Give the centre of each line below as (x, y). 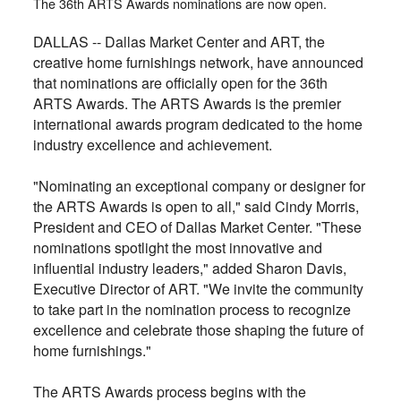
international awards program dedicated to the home (197, 124)
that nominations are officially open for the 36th (180, 83)
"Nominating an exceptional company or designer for (199, 186)
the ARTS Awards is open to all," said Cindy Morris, (196, 207)
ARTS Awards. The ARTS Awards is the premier (187, 104)
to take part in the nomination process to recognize (192, 310)
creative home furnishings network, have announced (198, 63)
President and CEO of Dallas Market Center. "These (197, 227)
